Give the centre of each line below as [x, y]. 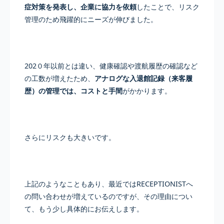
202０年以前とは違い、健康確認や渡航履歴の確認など [111, 65]
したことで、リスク [168, 6]
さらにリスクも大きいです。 [70, 137]
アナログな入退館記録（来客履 [143, 78]
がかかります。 [147, 90]
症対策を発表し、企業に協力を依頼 [80, 6]
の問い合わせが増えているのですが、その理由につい [108, 196]
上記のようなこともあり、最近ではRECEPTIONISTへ [108, 184]
